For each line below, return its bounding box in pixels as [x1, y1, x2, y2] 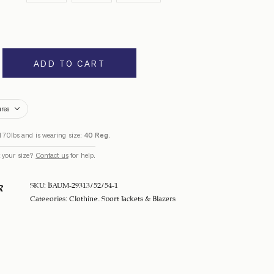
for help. [68, 150, 95, 160]
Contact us [35, 150, 68, 160]
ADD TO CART [33, 57, 106, 69]
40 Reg [84, 130, 108, 140]
